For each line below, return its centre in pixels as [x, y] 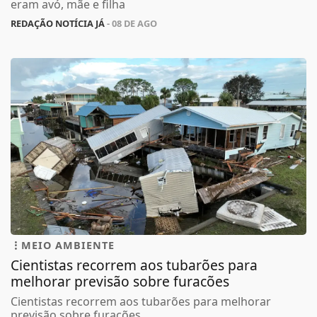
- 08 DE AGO [131, 23]
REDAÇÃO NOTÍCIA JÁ [58, 23]
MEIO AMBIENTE [68, 245]
